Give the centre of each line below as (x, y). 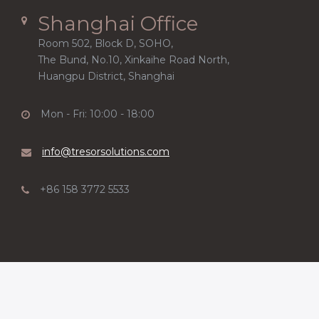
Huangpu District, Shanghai (106, 76)
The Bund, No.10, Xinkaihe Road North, (134, 60)
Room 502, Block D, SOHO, (105, 43)
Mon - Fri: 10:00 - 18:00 (98, 114)
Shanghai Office (118, 23)
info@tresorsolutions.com (106, 152)
